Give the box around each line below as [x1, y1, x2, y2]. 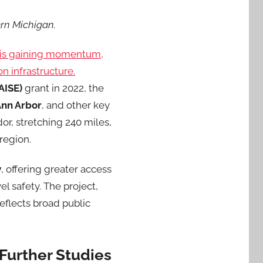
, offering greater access [1, 163, 112, 175]
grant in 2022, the [22, 82, 104, 95]
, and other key [42, 99, 110, 112]
